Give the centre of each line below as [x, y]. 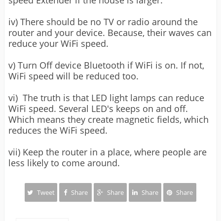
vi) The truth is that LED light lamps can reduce [106, 98]
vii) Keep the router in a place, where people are [108, 152]
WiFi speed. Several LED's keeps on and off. [98, 109]
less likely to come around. [64, 163]
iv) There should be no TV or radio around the [103, 22]
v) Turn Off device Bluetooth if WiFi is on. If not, [106, 65]
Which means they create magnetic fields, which [109, 120]
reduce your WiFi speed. [58, 44]
